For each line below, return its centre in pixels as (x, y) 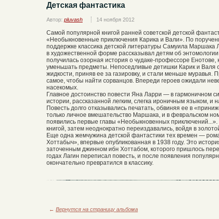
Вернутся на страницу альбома (97, 209)
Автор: (55, 20)
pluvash (73, 20)
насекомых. (62, 88)
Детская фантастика (86, 5)
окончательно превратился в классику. (100, 163)
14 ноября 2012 (115, 20)
